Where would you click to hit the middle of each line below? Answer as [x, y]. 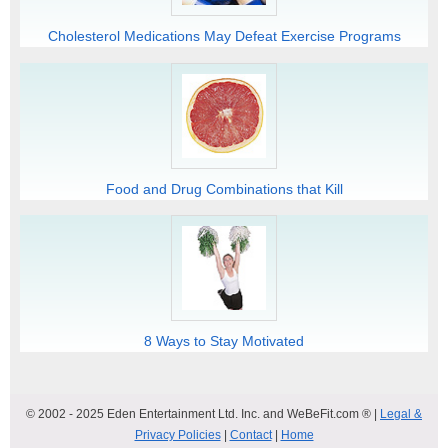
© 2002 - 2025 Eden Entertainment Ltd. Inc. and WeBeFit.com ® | [203, 413]
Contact [250, 434]
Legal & [401, 413]
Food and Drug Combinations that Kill [224, 188]
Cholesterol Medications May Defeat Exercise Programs [224, 35]
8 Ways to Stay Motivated [224, 341]
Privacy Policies [177, 434]
